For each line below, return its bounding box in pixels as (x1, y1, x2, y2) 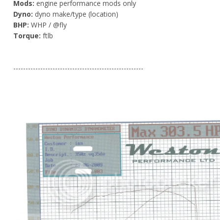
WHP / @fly (29, 20, 67, 29)
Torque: (13, 30, 41, 40)
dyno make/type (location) (33, 9, 118, 19)
